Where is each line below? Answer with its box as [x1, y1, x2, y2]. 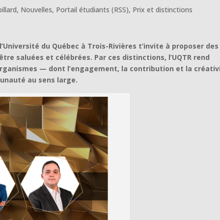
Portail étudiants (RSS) [56, 4, 129, 14]
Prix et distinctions [133, 4, 193, 14]
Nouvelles [21, 4, 53, 14]
